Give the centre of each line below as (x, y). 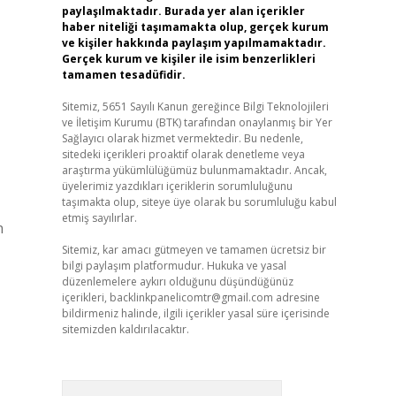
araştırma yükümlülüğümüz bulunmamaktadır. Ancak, (194, 170)
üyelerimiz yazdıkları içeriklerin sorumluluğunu (177, 186)
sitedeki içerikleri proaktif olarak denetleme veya (183, 154)
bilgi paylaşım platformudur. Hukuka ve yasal (174, 266)
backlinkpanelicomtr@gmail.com (191, 297)
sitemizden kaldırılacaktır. (125, 329)
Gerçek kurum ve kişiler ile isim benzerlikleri (188, 59)
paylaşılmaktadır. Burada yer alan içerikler (183, 11)
